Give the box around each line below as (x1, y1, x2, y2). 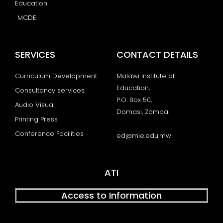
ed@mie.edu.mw (116, 130, 171, 140)
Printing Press (15, 114, 58, 124)
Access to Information (61, 189, 162, 202)
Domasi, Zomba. (116, 107, 169, 116)
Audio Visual (15, 100, 55, 110)
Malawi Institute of (116, 71, 175, 81)
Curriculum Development (15, 71, 97, 81)
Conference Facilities (15, 128, 84, 138)
